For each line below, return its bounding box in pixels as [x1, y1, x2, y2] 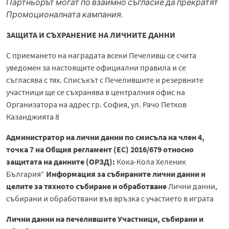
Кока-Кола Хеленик [117, 156, 186, 167]
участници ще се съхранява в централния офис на [6, 86, 185, 97]
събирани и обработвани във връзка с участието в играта [6, 193, 214, 203]
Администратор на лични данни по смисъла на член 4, [6, 131, 204, 142]
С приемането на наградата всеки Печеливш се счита [6, 50, 196, 60]
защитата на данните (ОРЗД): [6, 156, 117, 167]
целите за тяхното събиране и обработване [6, 180, 168, 191]
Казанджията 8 [6, 111, 59, 122]
